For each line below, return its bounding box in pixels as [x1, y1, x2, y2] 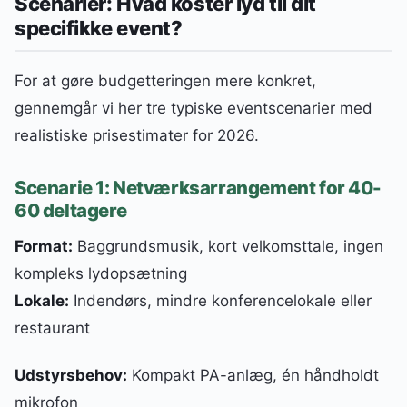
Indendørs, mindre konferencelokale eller [69, 292, 372, 311]
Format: [15, 237, 73, 256]
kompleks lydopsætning [15, 264, 187, 283]
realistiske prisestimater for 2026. [15, 125, 259, 144]
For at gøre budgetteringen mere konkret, [15, 71, 316, 90]
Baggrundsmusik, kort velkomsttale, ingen [73, 237, 383, 256]
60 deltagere [15, 199, 127, 223]
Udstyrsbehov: [15, 366, 127, 385]
